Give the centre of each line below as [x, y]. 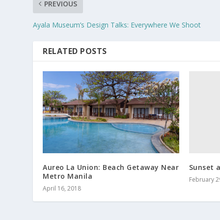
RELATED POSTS [75, 51]
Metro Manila [68, 176]
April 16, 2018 [62, 188]
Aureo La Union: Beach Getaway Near [111, 167]
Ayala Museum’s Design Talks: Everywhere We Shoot [117, 25]
